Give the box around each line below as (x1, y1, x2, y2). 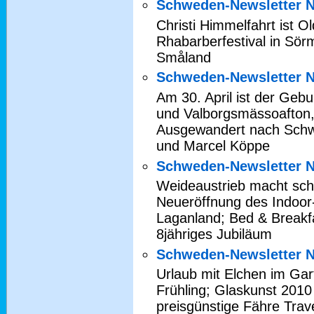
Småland (156, 49, 211, 65)
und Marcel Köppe (156, 137, 270, 153)
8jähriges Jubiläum (156, 226, 272, 243)
